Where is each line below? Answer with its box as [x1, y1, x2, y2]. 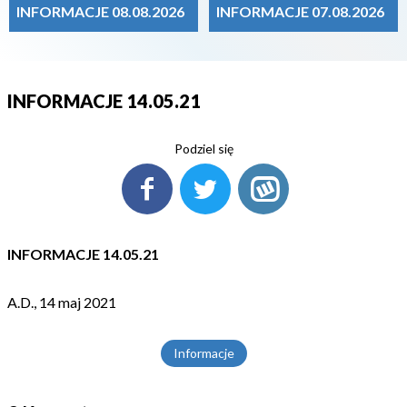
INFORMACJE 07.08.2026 [216, 3, 384, 20]
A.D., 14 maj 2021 [7, 293, 116, 311]
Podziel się [174, 141, 233, 156]
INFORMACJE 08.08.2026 [16, 3, 184, 20]
